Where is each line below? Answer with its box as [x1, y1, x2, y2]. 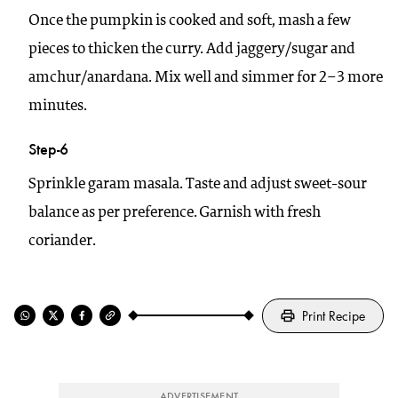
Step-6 [28, 139, 68, 159]
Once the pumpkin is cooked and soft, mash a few [28, 12, 351, 29]
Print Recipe [301, 306, 365, 324]
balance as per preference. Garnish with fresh [28, 203, 321, 221]
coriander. [28, 232, 96, 250]
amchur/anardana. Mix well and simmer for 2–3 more [28, 68, 383, 86]
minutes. [28, 97, 87, 115]
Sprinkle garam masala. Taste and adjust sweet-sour [28, 175, 367, 193]
